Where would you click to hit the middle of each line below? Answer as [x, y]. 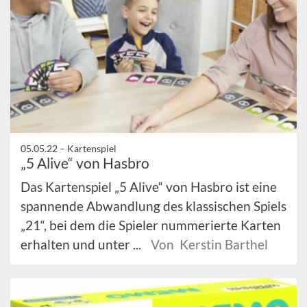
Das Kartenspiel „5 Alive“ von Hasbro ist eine [149, 187]
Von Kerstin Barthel [209, 244]
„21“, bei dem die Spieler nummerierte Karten [151, 225]
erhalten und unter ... [82, 244]
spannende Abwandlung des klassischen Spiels [153, 206]
